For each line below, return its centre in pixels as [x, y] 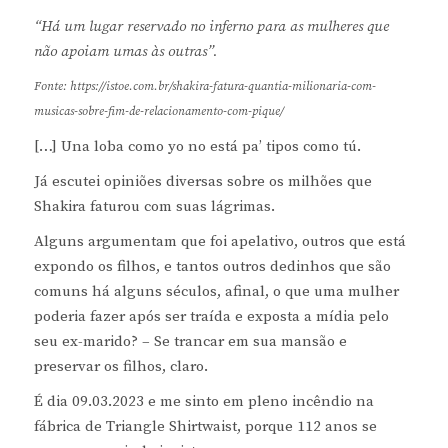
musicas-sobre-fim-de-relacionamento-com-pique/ [158, 112]
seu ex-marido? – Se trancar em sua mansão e [190, 342]
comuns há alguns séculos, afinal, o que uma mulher [216, 292]
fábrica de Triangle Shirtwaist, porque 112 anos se [205, 427]
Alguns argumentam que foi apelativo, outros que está [219, 242]
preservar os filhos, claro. [120, 367]
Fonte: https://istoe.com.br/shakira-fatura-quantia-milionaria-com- [204, 87]
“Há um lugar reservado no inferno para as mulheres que [211, 27]
